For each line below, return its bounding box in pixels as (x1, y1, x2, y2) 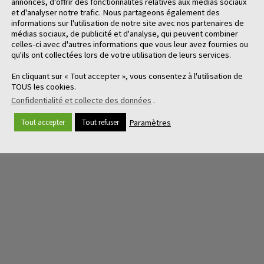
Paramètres (129, 117, 171, 128)
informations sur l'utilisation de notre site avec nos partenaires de (11, 18, 244, 28)
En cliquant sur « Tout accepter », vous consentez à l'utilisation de (11, 71, 243, 81)
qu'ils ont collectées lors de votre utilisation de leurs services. (11, 49, 231, 60)
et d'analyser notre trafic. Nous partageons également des (11, 7, 220, 18)
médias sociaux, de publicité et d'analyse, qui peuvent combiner (11, 28, 238, 39)
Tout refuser (82, 117, 119, 127)
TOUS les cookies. (11, 81, 76, 92)
